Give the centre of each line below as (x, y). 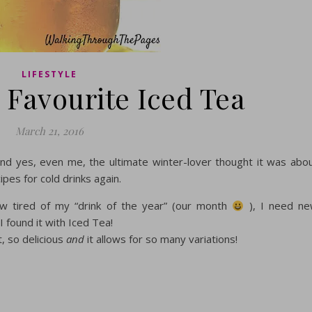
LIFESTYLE (49, 74)
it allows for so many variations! (161, 239)
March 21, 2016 (49, 131)
